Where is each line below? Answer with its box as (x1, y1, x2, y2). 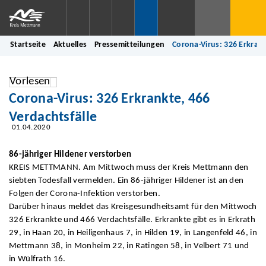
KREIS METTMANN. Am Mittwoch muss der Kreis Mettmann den (9, 163, 249, 172)
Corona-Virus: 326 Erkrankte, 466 (9, 92, 210, 106)
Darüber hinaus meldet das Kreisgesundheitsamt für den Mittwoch (9, 202, 257, 211)
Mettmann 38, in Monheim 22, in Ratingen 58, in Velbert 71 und (9, 241, 249, 251)
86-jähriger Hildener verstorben (9, 150, 132, 159)
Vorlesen (9, 76, 50, 87)
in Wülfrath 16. (9, 254, 66, 264)
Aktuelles (53, 41, 87, 49)
